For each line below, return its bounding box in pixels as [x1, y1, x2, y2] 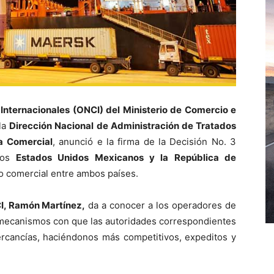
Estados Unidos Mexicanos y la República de [16, 151, 237, 163]
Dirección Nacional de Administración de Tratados [9, 119, 237, 131]
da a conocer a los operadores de [85, 199, 236, 211]
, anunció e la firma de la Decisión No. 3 [52, 135, 237, 147]
